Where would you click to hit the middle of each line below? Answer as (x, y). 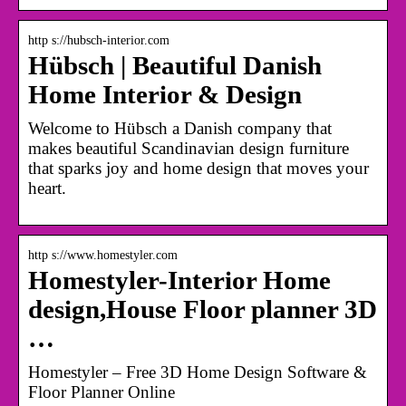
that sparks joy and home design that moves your (198, 168)
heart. (47, 188)
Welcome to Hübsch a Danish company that (180, 128)
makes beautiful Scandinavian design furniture (188, 148)
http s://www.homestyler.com (103, 255)
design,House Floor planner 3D (203, 309)
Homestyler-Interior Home (179, 280)
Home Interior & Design (165, 94)
